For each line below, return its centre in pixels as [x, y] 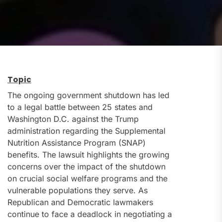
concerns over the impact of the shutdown [86, 167]
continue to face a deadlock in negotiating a [90, 214]
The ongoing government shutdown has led [88, 95]
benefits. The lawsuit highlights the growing [88, 155]
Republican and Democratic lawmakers [80, 202]
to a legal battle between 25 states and [80, 107]
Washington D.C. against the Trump [73, 119]
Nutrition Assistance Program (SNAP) [77, 143]
